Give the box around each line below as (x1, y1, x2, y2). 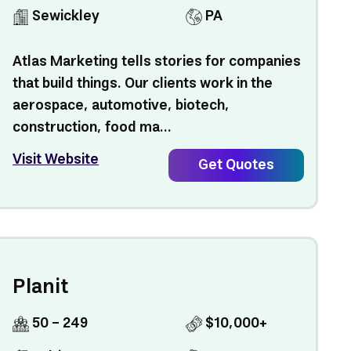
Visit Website (13, 147, 100, 172)
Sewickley (29, 4, 100, 29)
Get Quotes (197, 153, 274, 178)
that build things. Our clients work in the (13, 71, 273, 96)
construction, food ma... (13, 115, 172, 140)
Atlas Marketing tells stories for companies (13, 49, 302, 74)
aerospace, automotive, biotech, (13, 93, 230, 118)
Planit (13, 270, 69, 305)
